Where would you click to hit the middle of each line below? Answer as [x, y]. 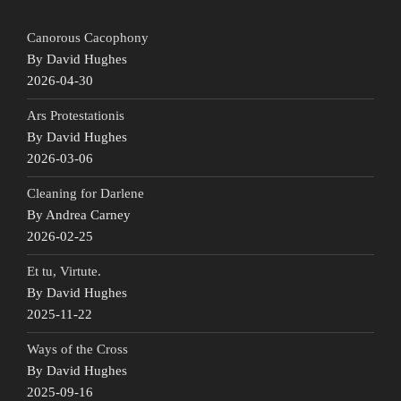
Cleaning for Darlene [85, 194]
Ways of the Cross [77, 350]
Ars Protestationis [76, 116]
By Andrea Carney [79, 215]
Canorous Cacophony [88, 38]
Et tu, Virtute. [64, 272]
